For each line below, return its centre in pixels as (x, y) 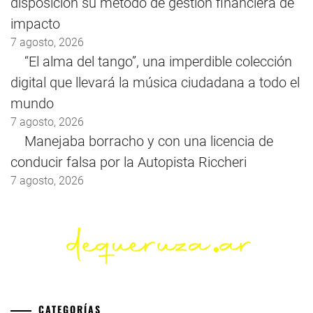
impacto (35, 24)
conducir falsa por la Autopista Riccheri (129, 162)
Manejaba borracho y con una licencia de (149, 141)
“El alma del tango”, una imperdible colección (158, 62)
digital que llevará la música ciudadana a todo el (155, 83)
